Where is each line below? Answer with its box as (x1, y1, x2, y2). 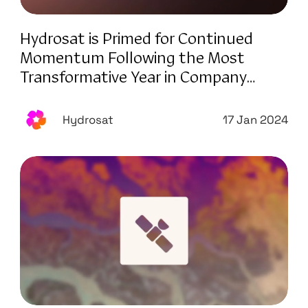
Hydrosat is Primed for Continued (19, 30, 253, 47)
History (19, 88, 71, 105)
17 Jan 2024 (223, 112, 289, 127)
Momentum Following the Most (19, 49, 245, 67)
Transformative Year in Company (19, 69, 247, 86)
